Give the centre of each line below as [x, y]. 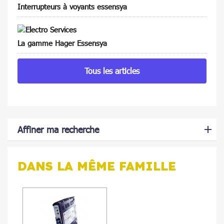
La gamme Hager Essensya [62, 43]
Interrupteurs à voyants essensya [72, 6]
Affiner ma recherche [58, 129]
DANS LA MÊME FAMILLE [97, 166]
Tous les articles [112, 70]
